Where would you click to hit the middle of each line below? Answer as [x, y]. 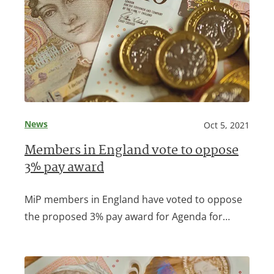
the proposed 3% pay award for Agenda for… [127, 217]
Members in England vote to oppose [131, 152]
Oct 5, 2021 [227, 125]
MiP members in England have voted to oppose [133, 200]
